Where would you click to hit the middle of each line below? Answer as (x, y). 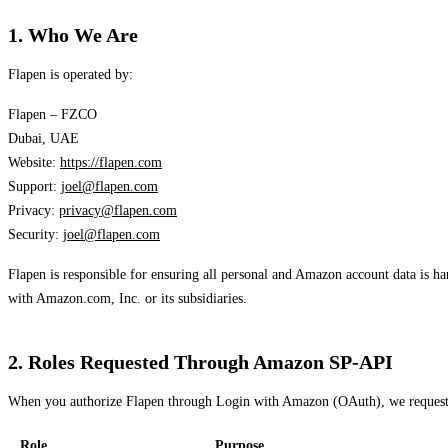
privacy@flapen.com (118, 210)
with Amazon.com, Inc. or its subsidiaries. (127, 298)
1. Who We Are (73, 34)
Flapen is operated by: (70, 74)
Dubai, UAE (43, 138)
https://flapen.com (111, 162)
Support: (34, 186)
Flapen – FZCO (52, 114)
